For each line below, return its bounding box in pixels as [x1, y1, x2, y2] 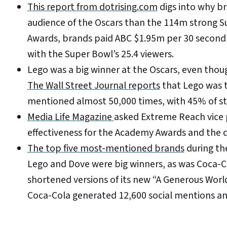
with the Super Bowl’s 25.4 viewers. [27, 47, 174, 62]
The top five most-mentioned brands [27, 141, 184, 156]
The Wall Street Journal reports [27, 79, 160, 93]
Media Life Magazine [27, 110, 114, 125]
